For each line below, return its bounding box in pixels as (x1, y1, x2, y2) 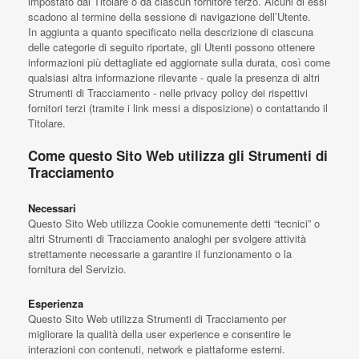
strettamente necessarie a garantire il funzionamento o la (28, 246, 292, 261)
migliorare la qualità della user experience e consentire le (28, 326, 291, 341)
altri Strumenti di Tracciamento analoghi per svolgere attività (28, 231, 306, 246)
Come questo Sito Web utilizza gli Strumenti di (28, 146, 328, 165)
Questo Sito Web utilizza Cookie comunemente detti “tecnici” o (28, 216, 320, 231)
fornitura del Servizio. (28, 261, 127, 276)
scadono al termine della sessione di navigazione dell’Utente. (28, 9, 311, 24)
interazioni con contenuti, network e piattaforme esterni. (28, 341, 285, 357)
